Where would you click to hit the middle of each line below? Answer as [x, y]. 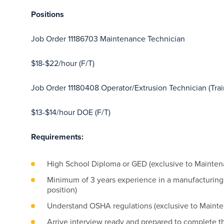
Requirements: [57, 137]
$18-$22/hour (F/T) [63, 63]
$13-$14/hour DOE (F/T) [71, 112]
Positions [47, 14]
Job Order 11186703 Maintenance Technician [108, 39]
